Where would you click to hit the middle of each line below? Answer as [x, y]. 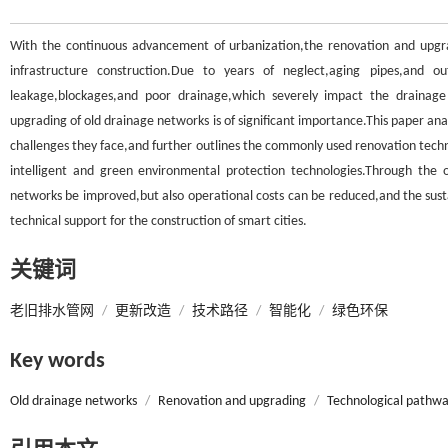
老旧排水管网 [52, 311]
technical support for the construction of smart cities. [158, 221]
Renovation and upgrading [232, 401]
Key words [57, 361]
